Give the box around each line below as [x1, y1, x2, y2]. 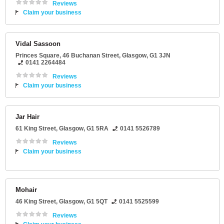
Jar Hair [15, 113, 39, 121]
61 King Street [15, 125, 56, 132]
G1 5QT [86, 198, 107, 205]
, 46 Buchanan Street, [59, 52, 122, 59]
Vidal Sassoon [15, 40, 60, 48]
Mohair [15, 186, 37, 194]
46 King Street [15, 198, 56, 205]
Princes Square [15, 52, 59, 59]
